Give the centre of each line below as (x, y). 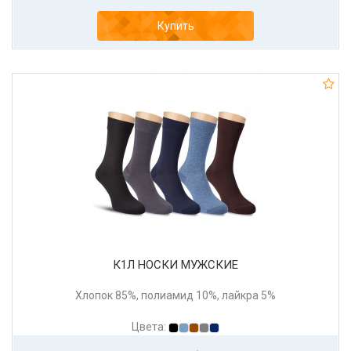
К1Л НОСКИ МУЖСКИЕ (175, 265)
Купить (175, 26)
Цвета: (150, 327)
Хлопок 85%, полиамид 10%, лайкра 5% (175, 296)
